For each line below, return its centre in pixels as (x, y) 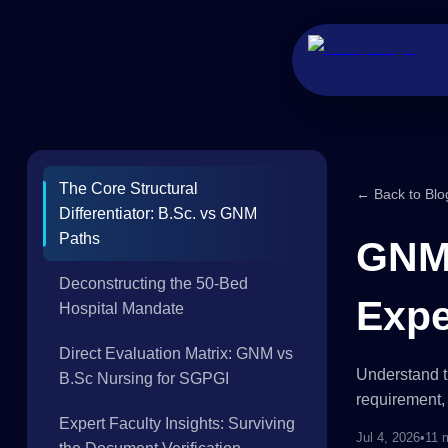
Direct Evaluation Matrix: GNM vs (175, 353)
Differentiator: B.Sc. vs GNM (157, 213)
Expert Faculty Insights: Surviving (176, 423)
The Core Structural (128, 188)
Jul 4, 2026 (388, 437)
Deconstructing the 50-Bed (153, 283)
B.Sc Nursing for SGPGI (143, 378)
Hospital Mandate (121, 308)
